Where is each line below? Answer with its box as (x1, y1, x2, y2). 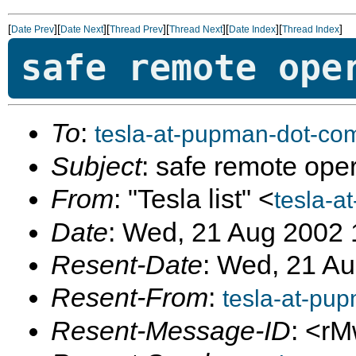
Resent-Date (51, 250, 203, 280)
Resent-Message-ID (51, 315, 291, 346)
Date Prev (11, 24, 54, 35)
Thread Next (169, 24, 222, 35)
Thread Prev (110, 24, 163, 35)
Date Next (60, 24, 103, 35)
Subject (51, 151, 141, 181)
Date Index (229, 24, 276, 35)
